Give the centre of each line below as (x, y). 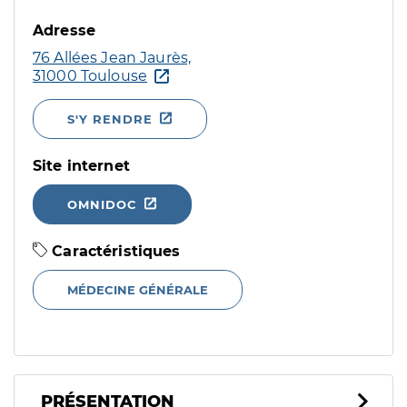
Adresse (65, 30)
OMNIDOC (102, 204)
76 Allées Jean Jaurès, (112, 58)
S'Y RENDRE (110, 119)
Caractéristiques (114, 251)
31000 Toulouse (90, 76)
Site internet (81, 166)
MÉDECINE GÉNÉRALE (138, 290)
